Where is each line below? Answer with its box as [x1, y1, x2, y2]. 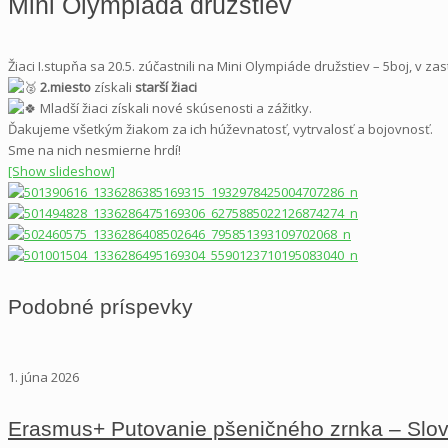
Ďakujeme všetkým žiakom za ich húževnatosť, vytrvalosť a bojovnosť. [8, 119, 436, 138]
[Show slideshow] [8, 161, 115, 180]
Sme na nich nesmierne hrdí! [8, 140, 184, 159]
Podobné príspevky [8, 294, 193, 318]
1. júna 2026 [8, 368, 79, 387]
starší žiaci [135, 77, 200, 96]
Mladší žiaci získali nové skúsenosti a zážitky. [37, 98, 312, 117]
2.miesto [40, 77, 94, 96]
